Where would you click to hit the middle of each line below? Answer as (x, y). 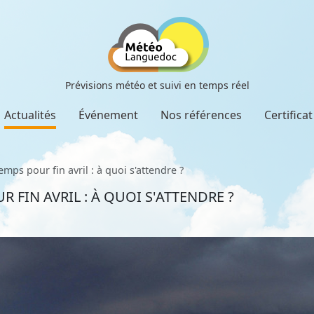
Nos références (201, 115)
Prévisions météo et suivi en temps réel (157, 85)
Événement (108, 115)
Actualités (30, 115)
